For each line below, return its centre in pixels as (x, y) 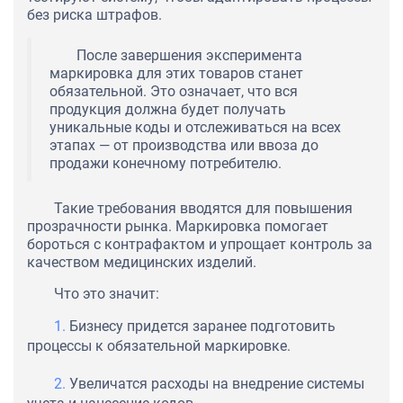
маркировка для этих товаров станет (176, 74)
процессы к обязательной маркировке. (159, 346)
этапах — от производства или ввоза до (184, 146)
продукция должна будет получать (168, 110)
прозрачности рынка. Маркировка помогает (178, 227)
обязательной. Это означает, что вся (174, 92)
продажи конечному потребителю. (166, 164)
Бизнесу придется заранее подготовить (202, 327)
